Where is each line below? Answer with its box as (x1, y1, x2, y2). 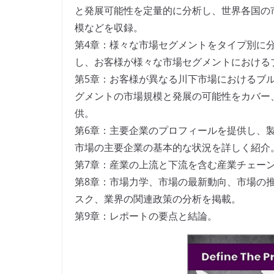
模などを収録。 (75, 21, 143, 35)
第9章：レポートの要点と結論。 (75, 209, 217, 223)
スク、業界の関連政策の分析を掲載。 (75, 192, 241, 206)
